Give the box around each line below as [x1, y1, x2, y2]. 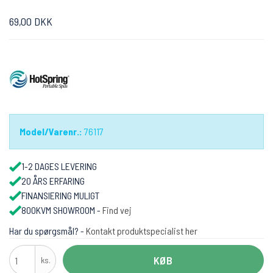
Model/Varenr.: [19, 126, 82, 138]
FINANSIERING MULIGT [21, 190, 99, 202]
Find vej [102, 204, 132, 216]
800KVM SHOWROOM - [21, 204, 102, 216]
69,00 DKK [9, 15, 52, 29]
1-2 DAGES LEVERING [21, 160, 97, 172]
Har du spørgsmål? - [9, 225, 86, 237]
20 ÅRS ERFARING [21, 175, 85, 187]
